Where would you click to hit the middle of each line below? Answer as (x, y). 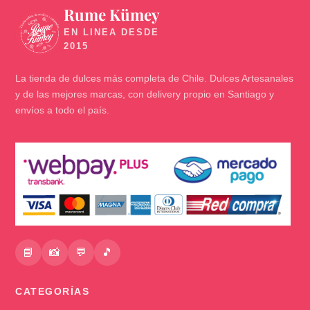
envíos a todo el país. (63, 110)
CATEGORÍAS (53, 291)
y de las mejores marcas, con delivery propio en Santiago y (145, 94)
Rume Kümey (112, 14)
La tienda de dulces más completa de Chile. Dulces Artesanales (155, 78)
